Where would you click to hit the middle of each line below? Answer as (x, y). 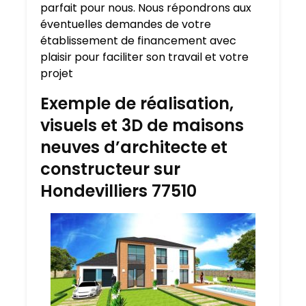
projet (57, 74)
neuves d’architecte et (134, 148)
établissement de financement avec (138, 41)
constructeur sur (110, 169)
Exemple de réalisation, (137, 104)
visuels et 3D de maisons (142, 126)
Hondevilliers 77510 (119, 191)
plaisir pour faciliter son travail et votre (144, 57)
